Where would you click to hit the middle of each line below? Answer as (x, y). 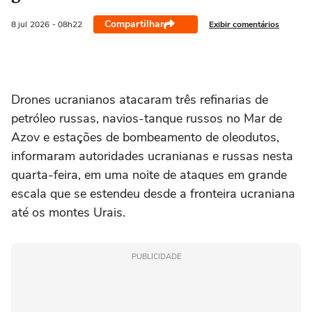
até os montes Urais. (68, 212)
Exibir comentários (244, 24)
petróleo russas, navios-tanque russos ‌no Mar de (147, 118)
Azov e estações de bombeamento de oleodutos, (145, 137)
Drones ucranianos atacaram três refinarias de (140, 100)
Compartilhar (134, 24)
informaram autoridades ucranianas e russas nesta (152, 156)
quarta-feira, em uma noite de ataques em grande (149, 175)
